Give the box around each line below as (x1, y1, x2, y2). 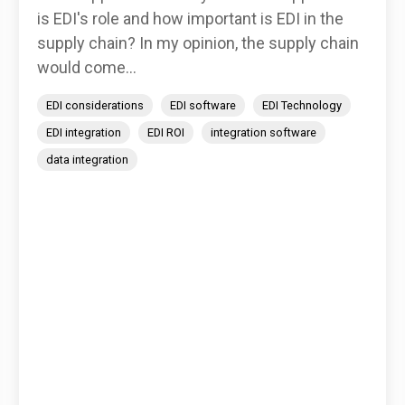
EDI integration (46, 126, 121, 140)
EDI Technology (262, 99, 342, 113)
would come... (37, 58, 137, 78)
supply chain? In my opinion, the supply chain (37, 33, 359, 53)
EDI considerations (46, 99, 144, 113)
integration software (211, 126, 316, 140)
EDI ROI (147, 126, 184, 140)
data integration (46, 153, 128, 167)
